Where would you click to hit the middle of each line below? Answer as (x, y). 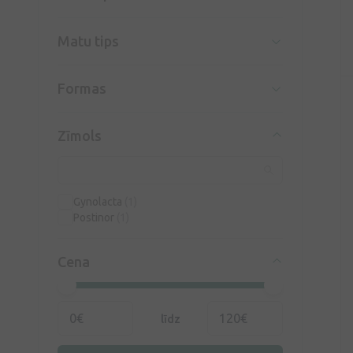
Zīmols (80, 136)
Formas (82, 88)
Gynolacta (99, 202)
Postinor (95, 217)
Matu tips (88, 41)
